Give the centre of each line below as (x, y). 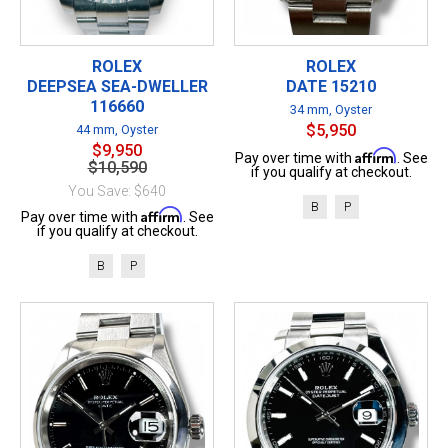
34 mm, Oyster (331, 109)
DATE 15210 (331, 86)
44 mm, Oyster (117, 129)
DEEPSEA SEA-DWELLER (117, 86)
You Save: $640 (117, 190)
